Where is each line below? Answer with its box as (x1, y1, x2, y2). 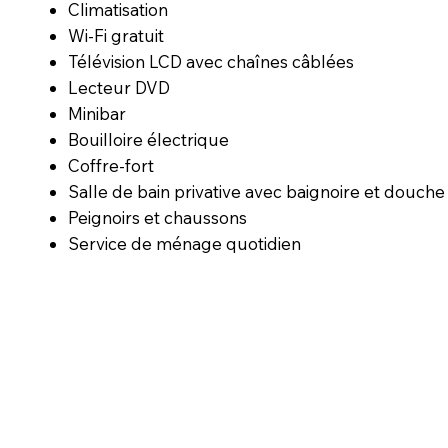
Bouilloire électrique (68, 128, 230, 150)
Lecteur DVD (68, 76, 171, 98)
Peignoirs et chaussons (68, 206, 248, 228)
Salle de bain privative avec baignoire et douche (68, 180, 446, 202)
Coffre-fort (68, 154, 155, 176)
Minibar (68, 102, 127, 124)
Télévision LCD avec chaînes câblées (68, 50, 355, 72)
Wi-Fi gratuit (68, 24, 165, 46)
